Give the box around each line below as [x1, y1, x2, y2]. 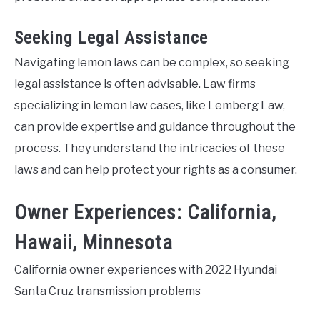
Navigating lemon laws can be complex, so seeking [14, 56, 289, 70]
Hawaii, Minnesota [14, 230, 173, 254]
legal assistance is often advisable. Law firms [14, 77, 256, 91]
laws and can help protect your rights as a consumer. [14, 163, 297, 177]
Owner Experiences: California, [14, 200, 276, 224]
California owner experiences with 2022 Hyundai [14, 262, 277, 276]
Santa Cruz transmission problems [14, 284, 201, 298]
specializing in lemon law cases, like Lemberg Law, [14, 99, 285, 113]
